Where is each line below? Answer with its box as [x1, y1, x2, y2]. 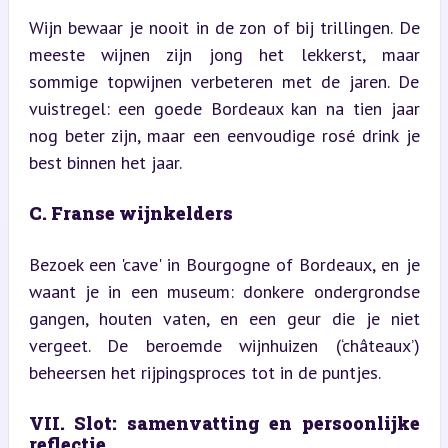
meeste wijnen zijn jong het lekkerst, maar [28, 42, 420, 66]
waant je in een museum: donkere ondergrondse [28, 279, 420, 303]
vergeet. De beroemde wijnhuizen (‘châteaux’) [28, 333, 420, 357]
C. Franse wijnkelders [28, 200, 233, 225]
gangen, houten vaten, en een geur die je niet [28, 306, 420, 330]
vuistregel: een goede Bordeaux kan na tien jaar [28, 96, 420, 120]
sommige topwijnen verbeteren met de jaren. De [28, 69, 420, 93]
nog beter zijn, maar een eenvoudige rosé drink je [28, 123, 420, 147]
